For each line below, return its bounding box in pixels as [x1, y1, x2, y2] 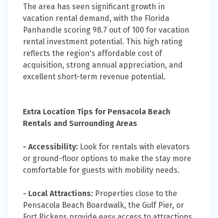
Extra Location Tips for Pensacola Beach [23, 107, 170, 117]
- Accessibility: [23, 142, 78, 152]
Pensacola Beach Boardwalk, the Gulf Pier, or [23, 200, 184, 210]
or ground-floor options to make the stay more [23, 154, 191, 163]
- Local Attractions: [23, 189, 93, 199]
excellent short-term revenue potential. [23, 72, 165, 82]
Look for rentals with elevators [78, 142, 190, 152]
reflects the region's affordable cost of [23, 49, 162, 58]
